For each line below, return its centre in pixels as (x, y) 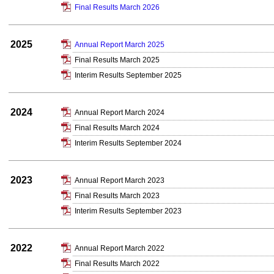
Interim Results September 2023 (128, 211)
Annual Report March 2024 (120, 113)
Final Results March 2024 (117, 128)
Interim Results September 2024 (128, 143)
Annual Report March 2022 (120, 248)
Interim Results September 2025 (128, 75)
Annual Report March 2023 (120, 180)
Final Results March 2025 (117, 60)
